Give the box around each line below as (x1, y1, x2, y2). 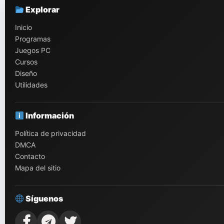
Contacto (15, 152, 45, 161)
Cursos (15, 57, 37, 66)
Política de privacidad (15, 129, 86, 138)
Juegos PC (15, 46, 50, 55)
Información (24, 110, 74, 121)
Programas (15, 34, 50, 43)
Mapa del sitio (15, 163, 60, 172)
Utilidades (15, 80, 47, 89)
